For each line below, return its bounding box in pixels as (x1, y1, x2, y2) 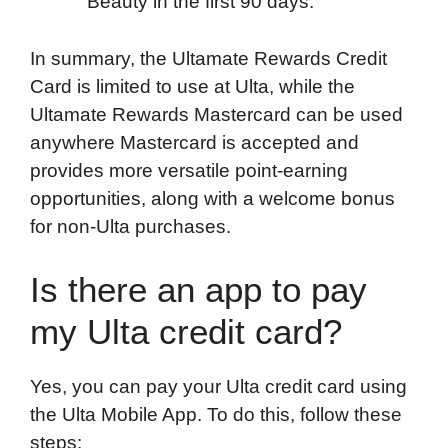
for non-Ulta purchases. (30, 215, 231, 237)
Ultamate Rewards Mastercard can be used (30, 103, 403, 125)
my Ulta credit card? (30, 312, 342, 352)
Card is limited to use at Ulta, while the (30, 75, 355, 97)
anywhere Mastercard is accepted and (30, 131, 359, 153)
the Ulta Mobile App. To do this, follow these (30, 404, 402, 426)
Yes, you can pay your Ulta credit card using (30, 376, 407, 398)
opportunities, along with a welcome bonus (30, 187, 395, 209)
